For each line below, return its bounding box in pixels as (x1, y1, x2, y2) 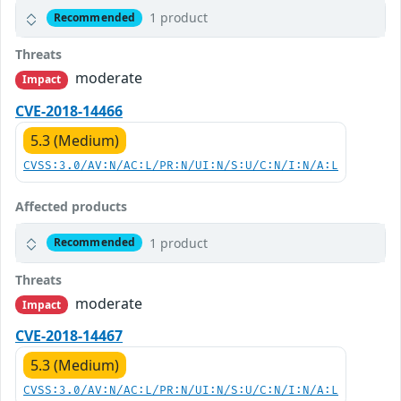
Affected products (15, 197, 127, 215)
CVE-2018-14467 (15, 325, 123, 346)
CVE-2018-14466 (15, 100, 123, 121)
